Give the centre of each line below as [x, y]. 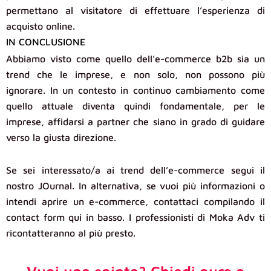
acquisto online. [41, 26]
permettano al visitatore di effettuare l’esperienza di [135, 11]
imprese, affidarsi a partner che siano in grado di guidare [135, 122]
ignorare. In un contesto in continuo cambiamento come [135, 90]
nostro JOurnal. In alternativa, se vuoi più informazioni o [135, 186]
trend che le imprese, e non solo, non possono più [135, 75]
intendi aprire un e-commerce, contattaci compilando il [135, 202]
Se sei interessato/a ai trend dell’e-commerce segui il [135, 170]
